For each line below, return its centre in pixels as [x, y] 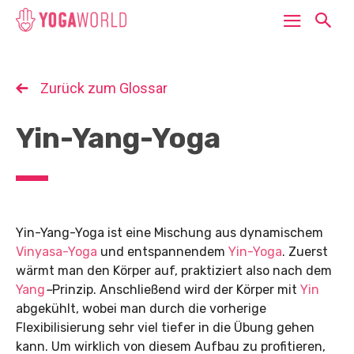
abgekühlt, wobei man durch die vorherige [141, 309]
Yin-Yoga [255, 252]
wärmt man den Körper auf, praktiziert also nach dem [174, 271]
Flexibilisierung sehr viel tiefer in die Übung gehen [165, 328]
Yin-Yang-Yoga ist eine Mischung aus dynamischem [169, 233]
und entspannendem [163, 252]
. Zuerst [305, 252]
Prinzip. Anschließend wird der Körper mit [176, 290]
